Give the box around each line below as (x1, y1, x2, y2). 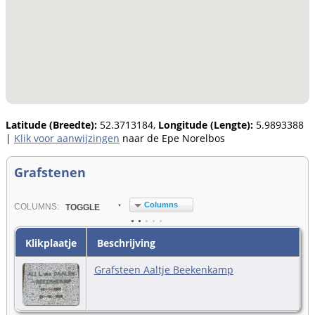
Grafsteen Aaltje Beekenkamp (94, 262, 233, 276)
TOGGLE (65, 202, 100, 212)
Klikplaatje (22, 236, 77, 250)
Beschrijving (94, 236, 155, 250)
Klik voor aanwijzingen (14, 131, 120, 145)
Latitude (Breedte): (6, 117, 97, 131)
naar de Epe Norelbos (120, 131, 225, 145)
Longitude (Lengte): (158, 117, 253, 131)
